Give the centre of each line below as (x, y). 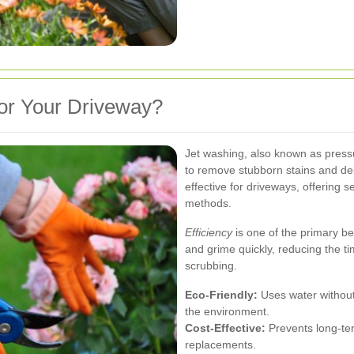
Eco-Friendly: (221, 294)
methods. (208, 203)
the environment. (227, 311)
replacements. (220, 344)
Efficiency (209, 232)
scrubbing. (211, 265)
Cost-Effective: (225, 328)
